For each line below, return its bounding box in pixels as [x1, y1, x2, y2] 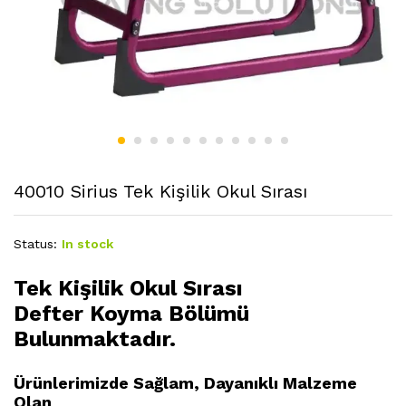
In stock [62, 237, 113, 251]
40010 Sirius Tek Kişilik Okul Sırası [14, 180, 307, 202]
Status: [14, 237, 57, 251]
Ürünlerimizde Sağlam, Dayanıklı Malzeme [14, 373, 357, 392]
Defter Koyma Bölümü [14, 301, 249, 326]
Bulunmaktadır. [14, 326, 176, 352]
